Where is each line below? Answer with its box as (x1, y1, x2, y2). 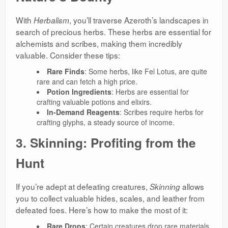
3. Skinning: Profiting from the (16, 133, 196, 152)
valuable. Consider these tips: (16, 49, 120, 61)
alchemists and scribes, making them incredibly (16, 38, 182, 49)
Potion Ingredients (46, 87, 111, 97)
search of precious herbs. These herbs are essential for (16, 26, 211, 38)
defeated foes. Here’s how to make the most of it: (16, 204, 188, 216)
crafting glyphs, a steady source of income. (36, 117, 175, 128)
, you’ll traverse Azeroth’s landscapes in (69, 14, 209, 26)
